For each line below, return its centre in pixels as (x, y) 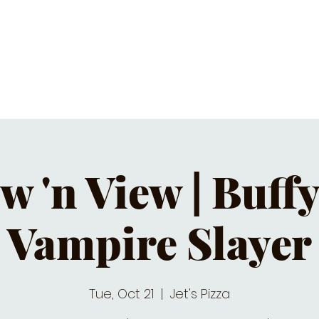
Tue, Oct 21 (121, 294)
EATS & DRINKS (199, 51)
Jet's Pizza (200, 294)
